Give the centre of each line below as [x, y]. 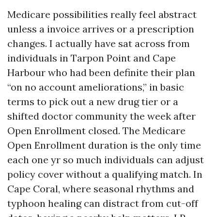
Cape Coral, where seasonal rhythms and [101, 189]
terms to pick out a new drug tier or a [93, 101]
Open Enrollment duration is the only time [104, 145]
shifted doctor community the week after [101, 116]
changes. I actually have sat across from [99, 43]
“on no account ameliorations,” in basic [96, 87]
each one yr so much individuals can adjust [106, 160]
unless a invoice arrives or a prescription [101, 29]
